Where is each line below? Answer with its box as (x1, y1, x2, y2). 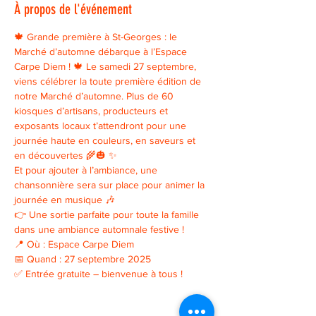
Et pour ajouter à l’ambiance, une (14, 164, 160, 176)
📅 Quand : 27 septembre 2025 (14, 253, 154, 265)
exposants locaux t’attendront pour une (14, 120, 189, 131)
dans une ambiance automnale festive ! (14, 224, 187, 235)
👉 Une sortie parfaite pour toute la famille (14, 209, 202, 220)
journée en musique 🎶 (14, 194, 118, 205)
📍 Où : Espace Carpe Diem (14, 238, 137, 250)
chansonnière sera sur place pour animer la (14, 179, 207, 190)
